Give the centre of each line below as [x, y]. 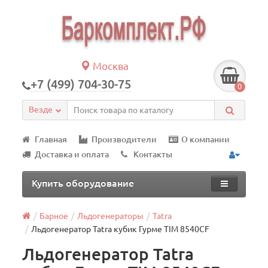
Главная [51, 139]
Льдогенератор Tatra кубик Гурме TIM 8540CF [121, 229]
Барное [54, 216]
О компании [206, 139]
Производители [124, 139]
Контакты [153, 154]
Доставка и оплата [72, 154]
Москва [110, 66]
